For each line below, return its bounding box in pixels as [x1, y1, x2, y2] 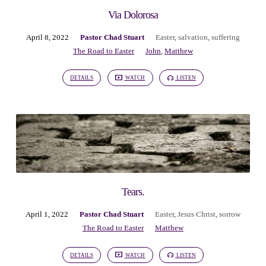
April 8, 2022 [26, 33, 69, 42]
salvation [178, 33, 208, 42]
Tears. [122, 185, 144, 198]
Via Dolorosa [108, 8, 158, 21]
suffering [211, 33, 240, 42]
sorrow [219, 210, 240, 218]
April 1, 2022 [26, 210, 68, 218]
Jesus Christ [178, 210, 216, 218]
